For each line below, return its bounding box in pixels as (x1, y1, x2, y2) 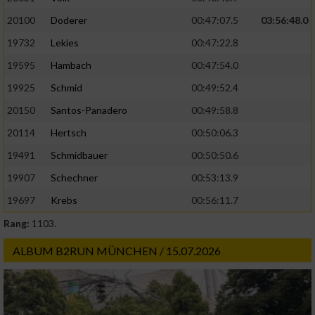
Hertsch (51, 127, 86, 139)
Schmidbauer (51, 149, 108, 162)
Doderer (51, 14, 87, 27)
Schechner (51, 172, 98, 184)
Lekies (51, 37, 79, 49)
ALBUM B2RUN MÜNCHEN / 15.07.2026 (13, 244, 221, 258)
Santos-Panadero (51, 104, 127, 117)
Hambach (51, 59, 91, 72)
